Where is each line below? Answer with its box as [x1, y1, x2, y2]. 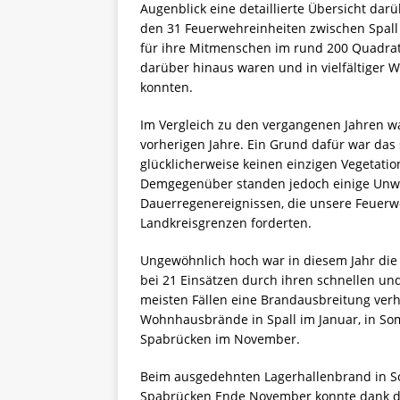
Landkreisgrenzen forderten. [140, 214, 312, 232]
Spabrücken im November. [140, 330, 300, 348]
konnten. [140, 79, 193, 96]
